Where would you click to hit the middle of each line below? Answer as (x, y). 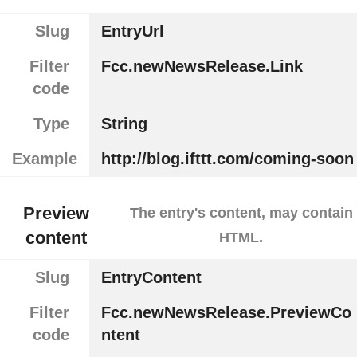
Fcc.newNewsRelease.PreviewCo (226, 313)
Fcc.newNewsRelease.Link (202, 67)
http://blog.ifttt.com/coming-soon (227, 159)
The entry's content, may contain (241, 212)
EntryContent (151, 278)
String (124, 124)
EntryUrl (132, 31)
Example (45, 159)
